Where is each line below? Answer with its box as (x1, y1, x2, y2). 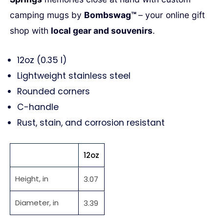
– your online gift (138, 9, 205, 20)
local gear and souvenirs (51, 25, 153, 36)
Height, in (15, 173, 48, 184)
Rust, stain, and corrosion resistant (17, 116, 165, 129)
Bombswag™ (84, 9, 138, 20)
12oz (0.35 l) (17, 54, 67, 66)
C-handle (17, 101, 59, 113)
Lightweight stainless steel (17, 69, 131, 82)
